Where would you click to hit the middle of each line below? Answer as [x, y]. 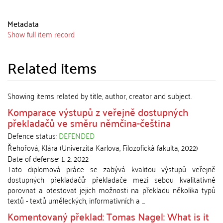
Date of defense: [34, 158]
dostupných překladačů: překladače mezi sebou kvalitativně [111, 179]
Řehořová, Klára [33, 147]
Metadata [23, 23]
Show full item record [41, 34]
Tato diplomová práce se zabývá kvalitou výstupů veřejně [111, 169]
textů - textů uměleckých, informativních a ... [76, 200]
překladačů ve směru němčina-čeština [89, 122]
